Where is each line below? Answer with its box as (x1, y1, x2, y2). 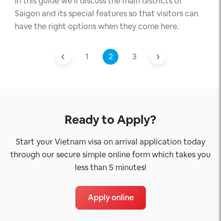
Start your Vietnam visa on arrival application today (16, 137, 205, 147)
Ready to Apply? (65, 112, 156, 128)
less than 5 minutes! (74, 162, 147, 173)
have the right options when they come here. (15, 21, 179, 32)
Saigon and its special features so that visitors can (15, 8, 198, 19)
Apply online (87, 192, 134, 203)
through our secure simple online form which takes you (10, 149, 211, 160)
